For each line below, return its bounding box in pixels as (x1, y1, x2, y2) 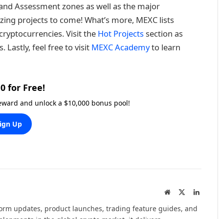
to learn (150, 41, 180, 53)
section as (144, 27, 183, 39)
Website (170, 188, 192, 196)
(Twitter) (185, 198, 210, 205)
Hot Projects (98, 27, 144, 39)
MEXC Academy (91, 41, 150, 53)
